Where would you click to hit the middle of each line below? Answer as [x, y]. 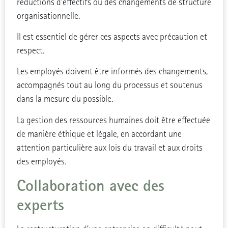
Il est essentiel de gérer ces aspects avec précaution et [112, 37]
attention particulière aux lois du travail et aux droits [109, 148]
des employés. [41, 161]
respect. [30, 50]
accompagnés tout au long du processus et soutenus [109, 85]
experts [40, 205]
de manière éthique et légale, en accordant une [99, 134]
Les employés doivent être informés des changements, [112, 72]
